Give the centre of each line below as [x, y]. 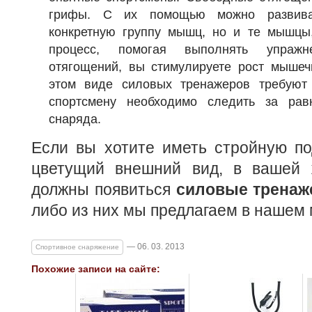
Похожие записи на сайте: [96, 269]
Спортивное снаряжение [77, 247]
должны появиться [104, 189]
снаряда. [75, 119]
